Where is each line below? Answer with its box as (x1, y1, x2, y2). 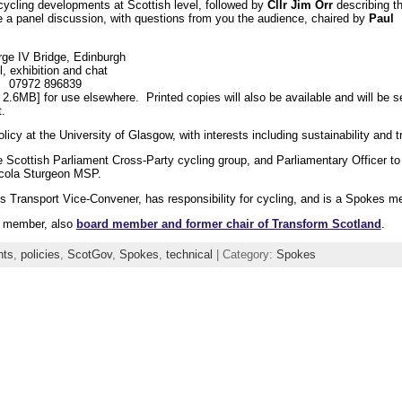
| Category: (212, 247, 276, 261)
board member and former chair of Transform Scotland (75, 216, 381, 231)
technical (165, 247, 213, 261)
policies (20, 247, 60, 261)
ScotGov (66, 247, 112, 261)
